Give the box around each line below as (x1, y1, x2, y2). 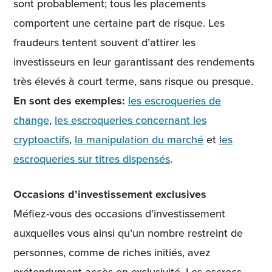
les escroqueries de (128, 93, 221, 109)
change (13, 112, 49, 128)
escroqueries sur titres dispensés (13, 151, 170, 167)
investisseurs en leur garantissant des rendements (13, 54, 254, 70)
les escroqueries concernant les (55, 112, 206, 128)
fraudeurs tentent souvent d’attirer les (13, 35, 195, 50)
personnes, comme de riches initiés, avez (13, 244, 211, 260)
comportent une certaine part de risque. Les (13, 15, 225, 31)
